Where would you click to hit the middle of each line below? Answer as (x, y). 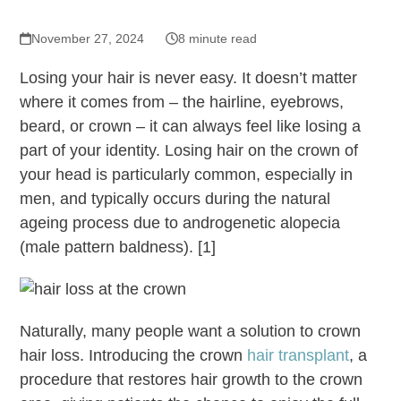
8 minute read (217, 38)
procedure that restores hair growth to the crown (192, 379)
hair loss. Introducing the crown (134, 355)
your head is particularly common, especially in (187, 174)
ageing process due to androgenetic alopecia (180, 222)
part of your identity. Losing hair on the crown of (189, 150)
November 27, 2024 (87, 38)
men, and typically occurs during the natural (175, 198)
